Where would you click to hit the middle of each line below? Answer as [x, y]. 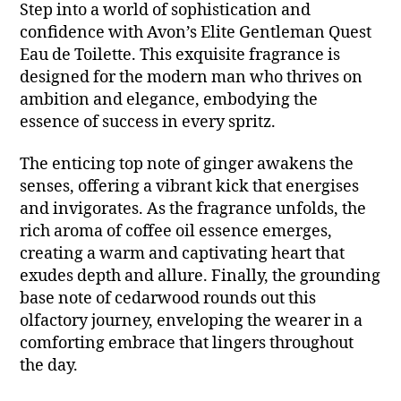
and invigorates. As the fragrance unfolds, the [193, 209]
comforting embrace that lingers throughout [187, 344]
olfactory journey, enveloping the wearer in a [192, 321]
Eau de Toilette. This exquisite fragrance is [180, 55]
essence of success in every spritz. [148, 122]
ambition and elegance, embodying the [169, 99]
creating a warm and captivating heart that [183, 254]
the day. [49, 366]
